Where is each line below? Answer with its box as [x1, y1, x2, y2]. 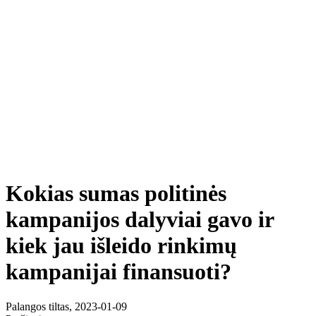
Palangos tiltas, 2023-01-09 [6, 300, 127, 312]
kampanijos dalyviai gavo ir [6, 207, 274, 233]
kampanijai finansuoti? [6, 259, 231, 285]
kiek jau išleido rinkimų [6, 233, 237, 259]
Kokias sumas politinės [6, 181, 226, 207]
